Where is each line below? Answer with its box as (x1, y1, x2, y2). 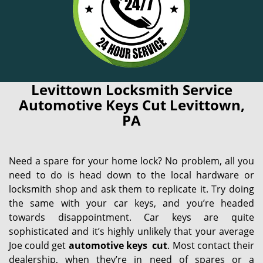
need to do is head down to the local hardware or (9, 168, 254, 181)
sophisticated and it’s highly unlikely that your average (9, 225, 254, 238)
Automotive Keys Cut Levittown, (18, 95, 245, 114)
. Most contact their (167, 239, 255, 252)
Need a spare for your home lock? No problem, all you (9, 154, 254, 167)
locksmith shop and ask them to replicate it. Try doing (9, 183, 254, 195)
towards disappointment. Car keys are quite (9, 211, 254, 224)
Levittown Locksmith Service (31, 80, 232, 99)
